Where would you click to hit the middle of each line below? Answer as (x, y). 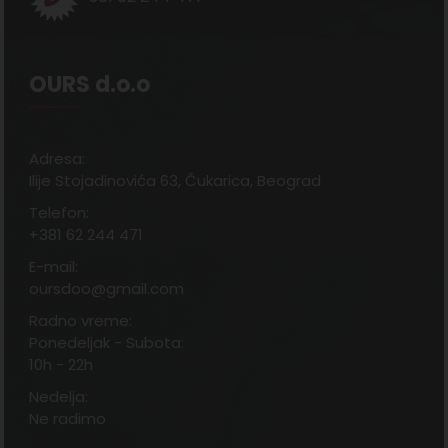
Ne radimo (68, 419)
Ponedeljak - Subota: (107, 343)
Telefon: (59, 213)
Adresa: (57, 159)
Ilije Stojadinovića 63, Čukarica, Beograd (175, 181)
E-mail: (54, 267)
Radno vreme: (81, 321)
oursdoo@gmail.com (107, 289)
